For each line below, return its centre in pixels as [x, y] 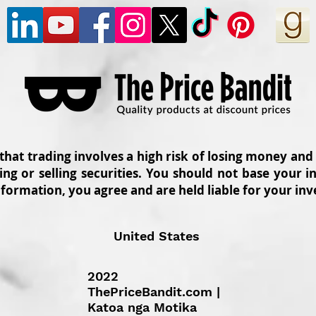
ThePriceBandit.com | [154, 292]
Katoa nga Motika [142, 307]
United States [157, 236]
